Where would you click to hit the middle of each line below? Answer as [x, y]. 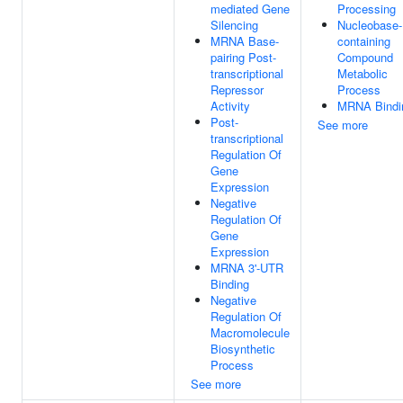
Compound [365, 57]
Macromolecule [250, 332]
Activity [230, 106]
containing [364, 41]
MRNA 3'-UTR [247, 268]
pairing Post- [243, 57]
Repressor [237, 90]
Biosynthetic [243, 349]
